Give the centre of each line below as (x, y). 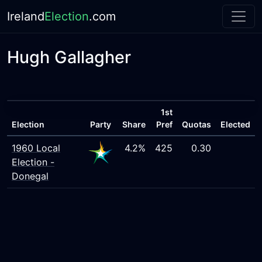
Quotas (196, 124)
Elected (235, 124)
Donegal (30, 176)
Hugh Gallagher (69, 57)
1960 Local (36, 148)
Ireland (26, 16)
